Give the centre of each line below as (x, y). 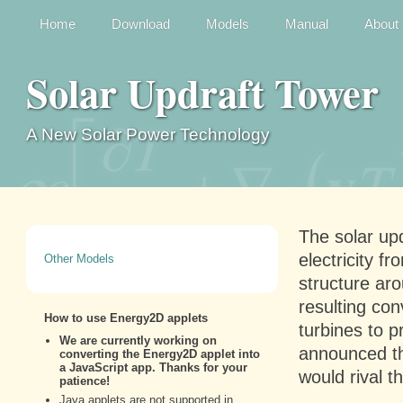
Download (140, 24)
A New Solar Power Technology (148, 134)
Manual (306, 24)
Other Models (79, 259)
